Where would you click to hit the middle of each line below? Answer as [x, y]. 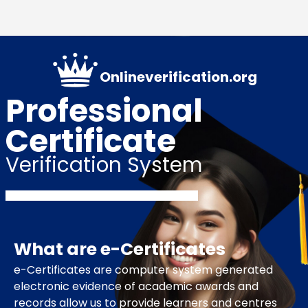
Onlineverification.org [178, 77]
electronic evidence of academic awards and [136, 287]
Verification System [104, 165]
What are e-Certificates [120, 250]
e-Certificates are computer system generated [143, 270]
